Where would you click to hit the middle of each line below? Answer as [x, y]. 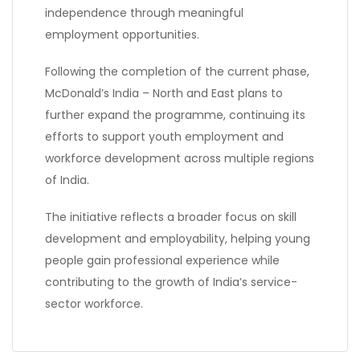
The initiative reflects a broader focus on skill [171, 217]
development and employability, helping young [178, 238]
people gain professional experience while [162, 260]
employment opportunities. [122, 34]
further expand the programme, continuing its [175, 115]
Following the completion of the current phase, [177, 71]
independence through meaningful [144, 12]
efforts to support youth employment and [164, 136]
